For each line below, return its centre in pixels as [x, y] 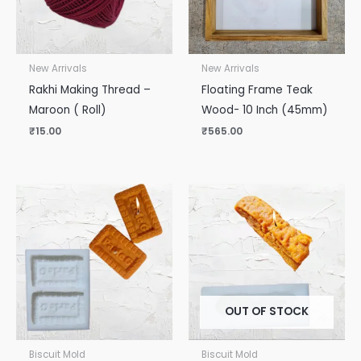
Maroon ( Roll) [68, 110]
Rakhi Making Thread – [90, 89]
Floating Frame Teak [257, 89]
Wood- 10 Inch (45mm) [265, 110]
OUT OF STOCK [267, 311]
